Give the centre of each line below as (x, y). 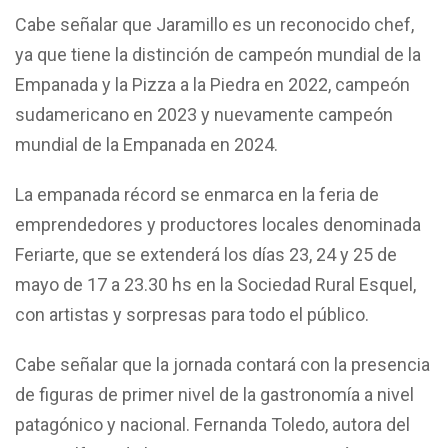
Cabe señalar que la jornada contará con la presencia (222, 364)
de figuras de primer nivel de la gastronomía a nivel (214, 394)
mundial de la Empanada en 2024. (146, 144)
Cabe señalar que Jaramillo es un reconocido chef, (214, 24)
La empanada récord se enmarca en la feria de (197, 194)
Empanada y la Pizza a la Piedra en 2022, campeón (212, 84)
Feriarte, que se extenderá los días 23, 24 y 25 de (206, 254)
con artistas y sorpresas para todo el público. (192, 314)
